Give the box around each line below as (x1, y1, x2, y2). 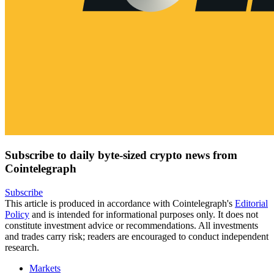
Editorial (235, 198, 268, 209)
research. (5, 242, 39, 253)
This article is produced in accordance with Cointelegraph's (5, 198, 235, 209)
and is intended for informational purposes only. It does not (29, 209, 258, 220)
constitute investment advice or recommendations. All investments (5, 220, 258, 231)
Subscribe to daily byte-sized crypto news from (5, 149, 237, 162)
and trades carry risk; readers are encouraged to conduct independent (5, 231, 268, 242)
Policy (5, 209, 29, 220)
